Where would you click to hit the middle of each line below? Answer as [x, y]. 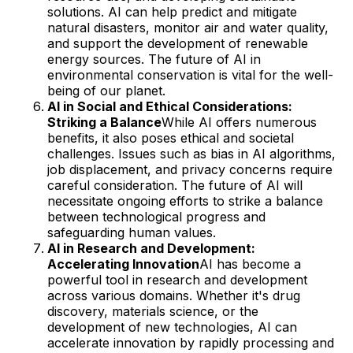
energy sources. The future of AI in [154, 59]
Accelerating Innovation [123, 264]
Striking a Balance [104, 122]
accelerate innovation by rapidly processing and [191, 342]
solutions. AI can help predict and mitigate [172, 11]
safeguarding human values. [132, 232]
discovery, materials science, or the [153, 311]
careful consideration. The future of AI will [175, 185]
